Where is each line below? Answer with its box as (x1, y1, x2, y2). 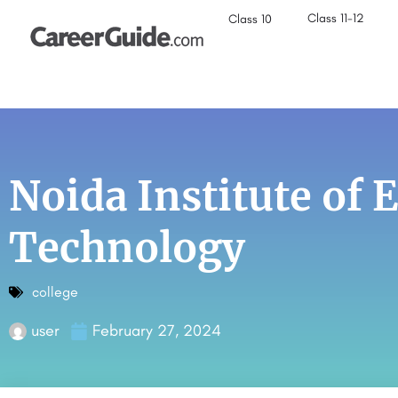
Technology (9, 223, 245, 273)
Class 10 (228, 12, 273, 27)
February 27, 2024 (92, 321, 221, 340)
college (32, 283, 78, 300)
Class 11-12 (307, 11, 365, 26)
